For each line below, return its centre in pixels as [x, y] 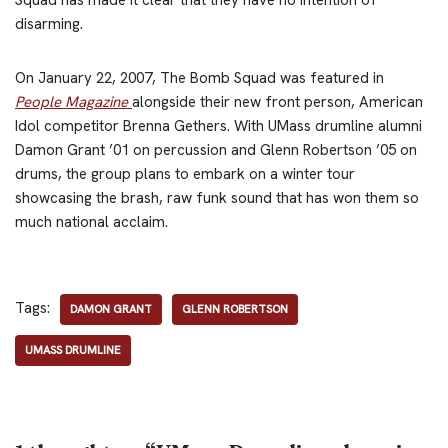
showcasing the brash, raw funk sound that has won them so [217, 197]
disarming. [49, 23]
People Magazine [73, 101]
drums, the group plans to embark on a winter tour [185, 173]
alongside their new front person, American [277, 101]
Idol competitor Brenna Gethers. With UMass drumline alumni [218, 125]
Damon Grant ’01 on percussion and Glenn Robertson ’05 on [216, 149]
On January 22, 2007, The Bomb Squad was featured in [199, 77]
